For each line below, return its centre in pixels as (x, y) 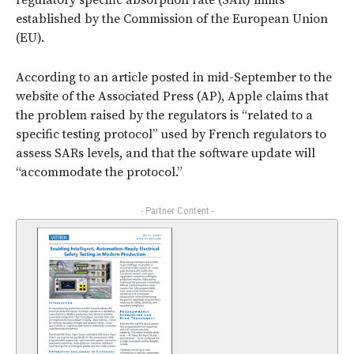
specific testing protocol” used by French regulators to (171, 135)
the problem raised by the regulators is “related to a (164, 116)
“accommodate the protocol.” (99, 173)
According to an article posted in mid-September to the (174, 78)
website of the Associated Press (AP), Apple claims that (172, 97)
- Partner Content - (177, 211)
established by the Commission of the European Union (172, 19)
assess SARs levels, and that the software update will (166, 154)
